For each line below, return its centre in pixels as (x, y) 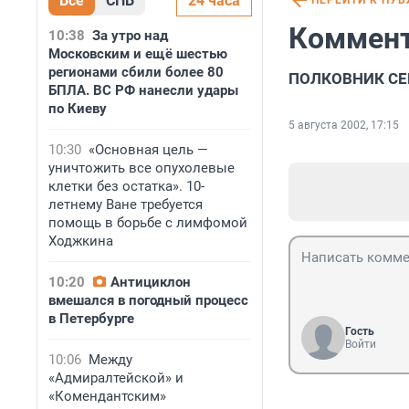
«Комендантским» (107, 396)
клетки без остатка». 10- (126, 186)
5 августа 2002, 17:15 (344, 126)
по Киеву (78, 109)
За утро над (130, 36)
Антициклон (151, 282)
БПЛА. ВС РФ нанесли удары (143, 90)
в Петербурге (91, 319)
